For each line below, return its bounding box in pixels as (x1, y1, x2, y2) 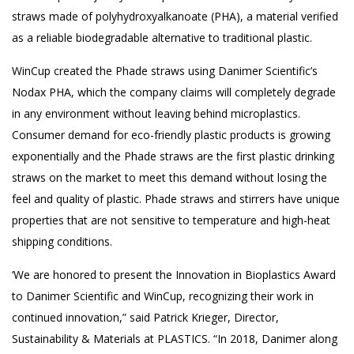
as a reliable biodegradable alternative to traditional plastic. (12, 29, 312, 45)
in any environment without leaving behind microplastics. (12, 105, 300, 121)
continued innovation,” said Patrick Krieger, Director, (12, 309, 279, 325)
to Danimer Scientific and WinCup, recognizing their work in (12, 288, 314, 303)
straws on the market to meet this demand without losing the (12, 169, 327, 185)
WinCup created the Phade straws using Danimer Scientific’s (12, 62, 318, 78)
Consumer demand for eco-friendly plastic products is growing (12, 126, 330, 142)
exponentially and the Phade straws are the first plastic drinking (12, 148, 334, 164)
